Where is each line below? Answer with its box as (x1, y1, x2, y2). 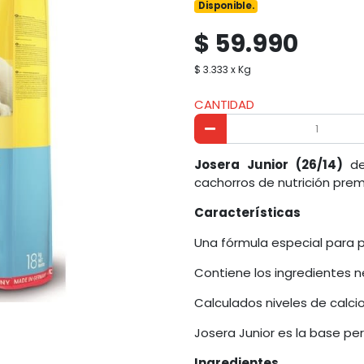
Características (194, 204, 301, 222)
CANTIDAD (194, 95, 254, 113)
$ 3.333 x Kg (194, 63, 251, 77)
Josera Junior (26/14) (194, 156, 343, 174)
